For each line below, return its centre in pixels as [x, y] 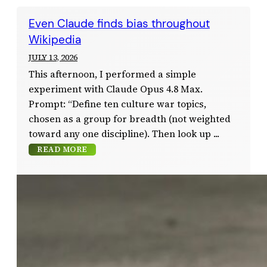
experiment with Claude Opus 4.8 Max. [116, 89]
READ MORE [62, 149]
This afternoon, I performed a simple [112, 74]
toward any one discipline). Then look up [120, 133]
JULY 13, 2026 [53, 57]
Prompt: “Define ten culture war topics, [117, 104]
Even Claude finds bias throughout [119, 23]
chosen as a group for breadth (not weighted [130, 119]
